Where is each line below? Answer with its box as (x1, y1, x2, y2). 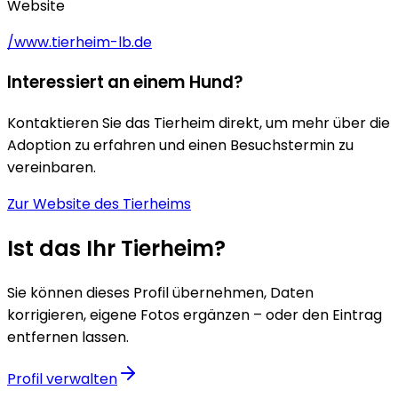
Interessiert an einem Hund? (7, 70, 243, 95)
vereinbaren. (7, 156, 96, 178)
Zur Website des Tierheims (7, 193, 191, 214)
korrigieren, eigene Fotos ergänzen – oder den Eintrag (7, 304, 382, 325)
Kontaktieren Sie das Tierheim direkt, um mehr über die (7, 112, 390, 133)
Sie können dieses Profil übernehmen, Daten (7, 282, 314, 303)
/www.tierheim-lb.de (7, 31, 152, 52)
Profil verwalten (7, 368, 117, 389)
